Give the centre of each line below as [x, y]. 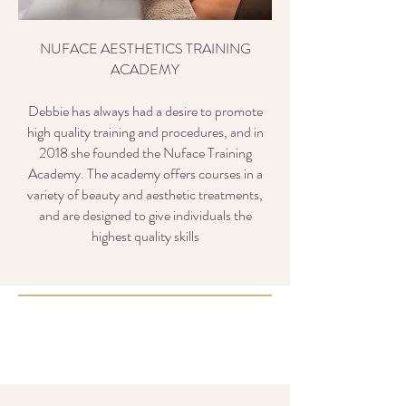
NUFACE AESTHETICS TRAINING [145, 48]
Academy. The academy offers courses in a [145, 174]
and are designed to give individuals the [145, 215]
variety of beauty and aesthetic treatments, [145, 194]
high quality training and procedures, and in [145, 132]
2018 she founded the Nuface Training [145, 153]
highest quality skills [145, 236]
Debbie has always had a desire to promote [145, 111]
